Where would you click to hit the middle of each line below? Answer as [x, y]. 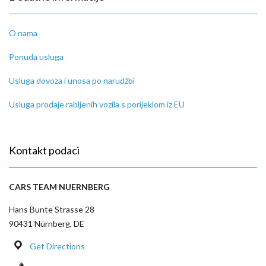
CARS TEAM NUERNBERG [59, 186]
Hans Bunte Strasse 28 [52, 209]
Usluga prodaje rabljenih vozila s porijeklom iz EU [97, 104]
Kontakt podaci [44, 150]
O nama [23, 33]
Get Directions [57, 246]
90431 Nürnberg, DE [47, 223]
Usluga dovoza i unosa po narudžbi [72, 80]
